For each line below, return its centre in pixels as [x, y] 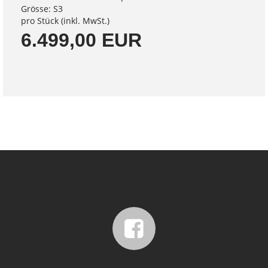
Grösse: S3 [42, 8]
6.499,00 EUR [81, 40]
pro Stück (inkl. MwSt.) [65, 20]
